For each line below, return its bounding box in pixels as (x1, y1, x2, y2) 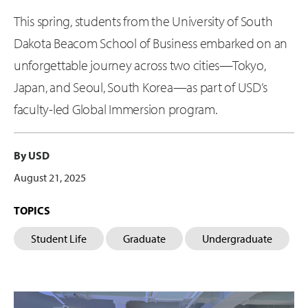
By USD (14, 148, 49, 162)
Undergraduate (202, 232, 272, 245)
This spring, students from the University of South (14, 12, 273, 30)
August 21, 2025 (14, 170, 86, 184)
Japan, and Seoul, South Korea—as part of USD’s (14, 78, 267, 96)
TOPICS (14, 203, 50, 217)
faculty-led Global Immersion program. (14, 100, 217, 118)
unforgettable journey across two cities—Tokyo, (14, 56, 266, 74)
